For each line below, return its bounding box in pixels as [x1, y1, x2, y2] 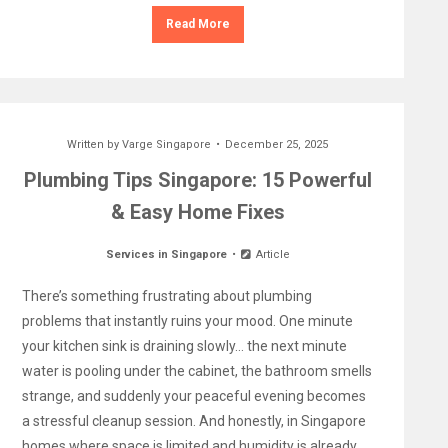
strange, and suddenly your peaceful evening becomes [21, 388, 366, 404]
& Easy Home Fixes [110, 200, 285, 224]
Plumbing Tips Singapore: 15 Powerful [23, 168, 372, 192]
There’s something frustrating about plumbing [21, 288, 312, 304]
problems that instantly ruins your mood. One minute [21, 313, 353, 329]
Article [252, 248, 290, 261]
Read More [165, 17, 230, 31]
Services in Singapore [106, 248, 227, 261]
